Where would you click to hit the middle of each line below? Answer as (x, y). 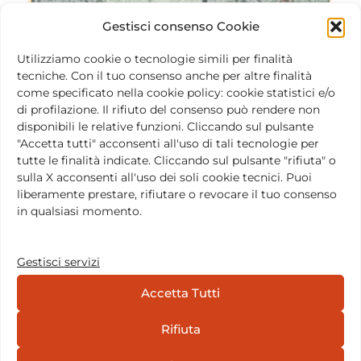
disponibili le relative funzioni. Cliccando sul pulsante (165, 127)
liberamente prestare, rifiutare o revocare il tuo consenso (177, 194)
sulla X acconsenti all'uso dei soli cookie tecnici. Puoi (164, 177)
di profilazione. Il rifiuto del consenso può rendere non (168, 110)
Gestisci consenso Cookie (180, 26)
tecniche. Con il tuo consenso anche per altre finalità (164, 76)
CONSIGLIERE (180, 112)
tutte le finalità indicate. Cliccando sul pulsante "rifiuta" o (176, 160)
